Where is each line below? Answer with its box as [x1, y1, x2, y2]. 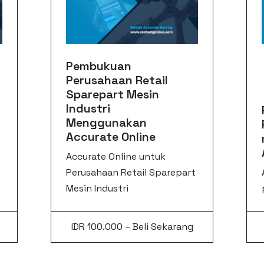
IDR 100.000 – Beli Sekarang [71, 220, 193, 233]
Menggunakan [66, 114, 147, 130]
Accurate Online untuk [66, 150, 166, 163]
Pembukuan [66, 58, 132, 74]
